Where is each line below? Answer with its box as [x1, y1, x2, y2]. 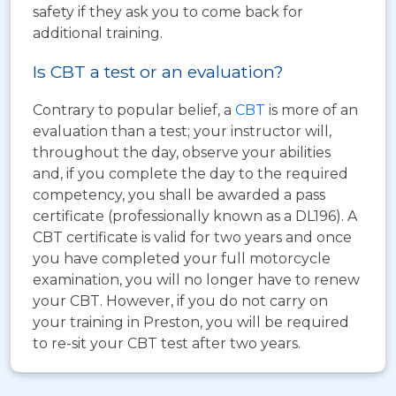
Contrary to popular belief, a [33, 101, 235, 118]
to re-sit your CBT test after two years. [33, 334, 301, 352]
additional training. [33, 24, 163, 42]
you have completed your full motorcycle [33, 249, 331, 267]
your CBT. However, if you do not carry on [33, 292, 328, 309]
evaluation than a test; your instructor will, [33, 122, 331, 140]
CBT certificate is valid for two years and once [33, 228, 352, 246]
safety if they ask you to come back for [33, 3, 303, 20]
